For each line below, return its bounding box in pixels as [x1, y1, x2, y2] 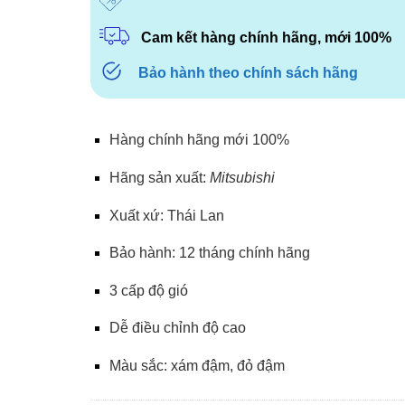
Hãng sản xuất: [108, 169, 210, 185]
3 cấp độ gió [108, 282, 188, 298]
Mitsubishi [209, 169, 275, 185]
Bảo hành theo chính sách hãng [137, 65, 358, 81]
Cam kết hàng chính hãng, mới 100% [140, 29, 391, 45]
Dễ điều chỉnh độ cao [108, 320, 246, 336]
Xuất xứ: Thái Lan [108, 207, 224, 223]
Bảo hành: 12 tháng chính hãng [108, 245, 310, 261]
